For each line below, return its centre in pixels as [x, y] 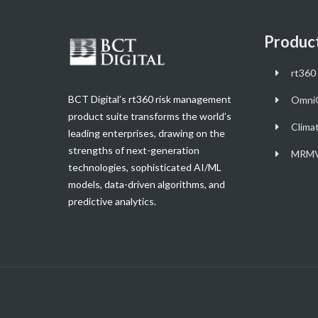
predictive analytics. [113, 201]
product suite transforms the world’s [149, 116]
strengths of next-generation [133, 150]
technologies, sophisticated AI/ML [144, 167]
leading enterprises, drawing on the [146, 133]
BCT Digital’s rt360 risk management [149, 99]
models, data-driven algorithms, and [146, 184]
